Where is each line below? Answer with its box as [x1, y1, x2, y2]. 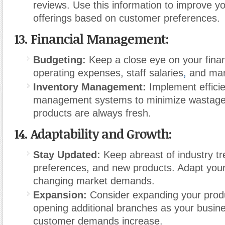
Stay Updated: [33, 149, 100, 160]
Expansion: [33, 189, 87, 200]
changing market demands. [33, 175, 155, 186]
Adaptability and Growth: [31, 125, 172, 142]
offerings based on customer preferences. [33, 13, 220, 24]
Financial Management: [31, 30, 169, 47]
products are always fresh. [33, 107, 151, 119]
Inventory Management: [33, 81, 146, 92]
